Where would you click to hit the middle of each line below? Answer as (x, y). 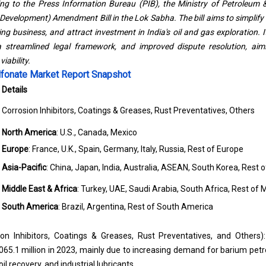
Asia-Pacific (24, 167)
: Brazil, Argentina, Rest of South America (135, 207)
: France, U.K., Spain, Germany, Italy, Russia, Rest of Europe (136, 149)
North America (29, 132)
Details (14, 90)
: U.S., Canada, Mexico (96, 132)
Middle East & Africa (39, 189)
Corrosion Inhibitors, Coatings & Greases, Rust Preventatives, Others (128, 110)
